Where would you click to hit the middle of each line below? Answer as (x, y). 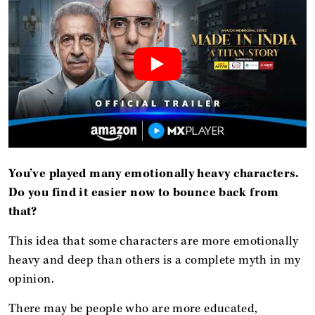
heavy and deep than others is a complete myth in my (155, 260)
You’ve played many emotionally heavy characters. (154, 174)
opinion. (31, 279)
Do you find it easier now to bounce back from (144, 193)
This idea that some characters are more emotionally (154, 241)
